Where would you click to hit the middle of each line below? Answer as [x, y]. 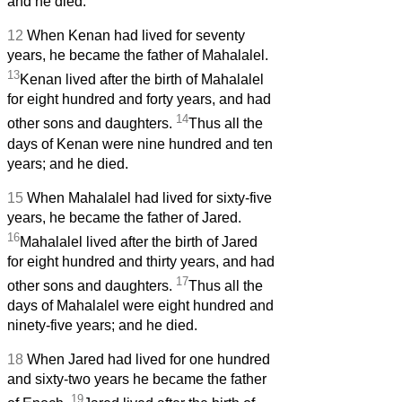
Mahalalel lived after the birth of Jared [139, 241]
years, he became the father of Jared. [124, 217]
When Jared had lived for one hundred [149, 360]
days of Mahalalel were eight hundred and [140, 306]
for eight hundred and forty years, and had [139, 100]
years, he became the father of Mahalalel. [138, 55]
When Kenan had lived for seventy [136, 35]
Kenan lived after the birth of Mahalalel [142, 80]
